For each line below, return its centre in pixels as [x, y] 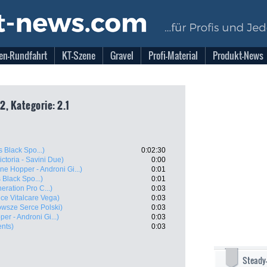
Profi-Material [173, 55]
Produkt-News [238, 55]
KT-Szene [79, 55]
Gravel [122, 55]
